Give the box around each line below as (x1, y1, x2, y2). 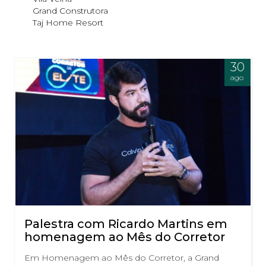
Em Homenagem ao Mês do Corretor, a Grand (24, 252, 219, 264)
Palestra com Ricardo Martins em (24, 217, 227, 232)
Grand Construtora (33, 5, 108, 16)
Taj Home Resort (33, 17, 103, 28)
